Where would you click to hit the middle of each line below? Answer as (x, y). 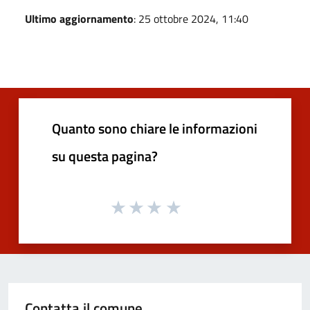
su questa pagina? (105, 156)
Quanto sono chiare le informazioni (155, 128)
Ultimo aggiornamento (79, 18)
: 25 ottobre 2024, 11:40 (191, 18)
